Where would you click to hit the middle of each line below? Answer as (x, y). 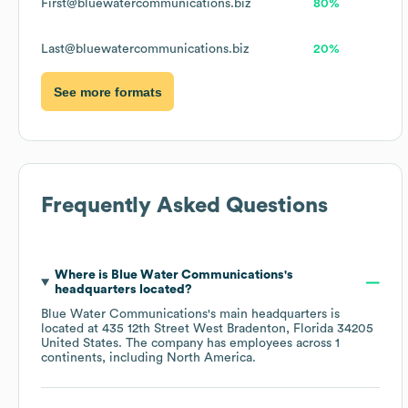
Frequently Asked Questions (184, 206)
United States (80, 344)
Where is (82, 275)
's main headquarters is (274, 315)
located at (71, 329)
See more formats (107, 92)
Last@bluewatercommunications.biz (145, 50)
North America (209, 358)
